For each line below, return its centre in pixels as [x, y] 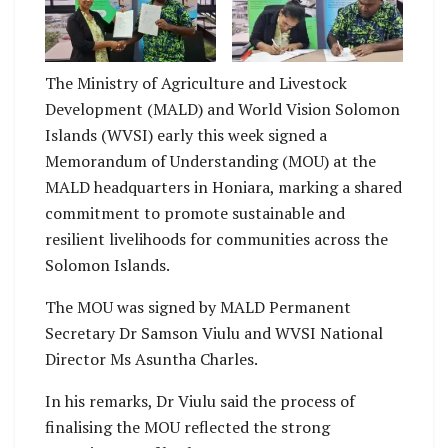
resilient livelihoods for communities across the [216, 239]
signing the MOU [317, 79]
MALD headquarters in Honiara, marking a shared [223, 187]
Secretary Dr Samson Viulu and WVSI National [214, 333]
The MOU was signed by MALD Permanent [198, 307]
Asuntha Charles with [130, 53]
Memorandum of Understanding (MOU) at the [210, 161]
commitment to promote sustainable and [195, 213]
